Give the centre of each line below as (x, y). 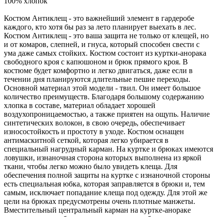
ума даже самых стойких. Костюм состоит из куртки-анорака (105, 53)
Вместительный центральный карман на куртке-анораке (97, 210)
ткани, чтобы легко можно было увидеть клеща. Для (91, 166)
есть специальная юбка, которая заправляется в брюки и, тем (104, 184)
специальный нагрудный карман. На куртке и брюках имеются (108, 149)
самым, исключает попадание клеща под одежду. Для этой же (106, 192)
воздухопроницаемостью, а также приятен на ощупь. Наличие (107, 114)
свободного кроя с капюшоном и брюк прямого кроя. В (96, 62)
